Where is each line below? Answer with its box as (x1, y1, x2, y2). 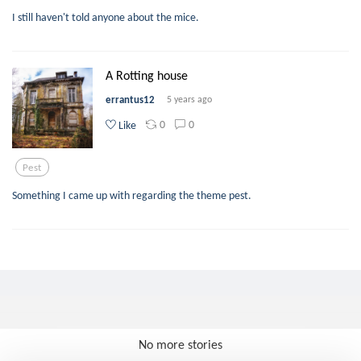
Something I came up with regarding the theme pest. (12, 188, 251, 202)
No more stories (139, 337, 222, 352)
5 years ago (167, 93, 212, 106)
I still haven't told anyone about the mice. (12, 10, 199, 24)
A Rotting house (106, 68, 188, 83)
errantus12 (106, 93, 155, 106)
